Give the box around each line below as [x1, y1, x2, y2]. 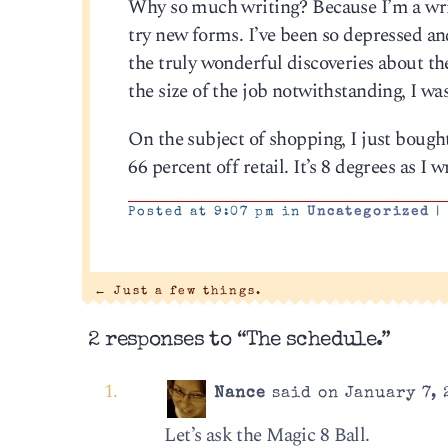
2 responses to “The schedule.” [88, 330, 391, 352]
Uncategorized [307, 205, 431, 219]
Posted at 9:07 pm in [128, 205, 308, 219]
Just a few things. [107, 285, 262, 297]
